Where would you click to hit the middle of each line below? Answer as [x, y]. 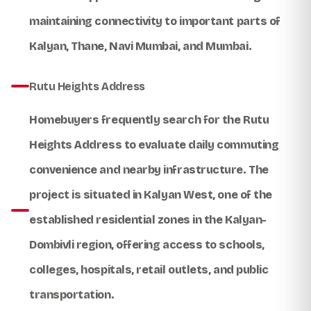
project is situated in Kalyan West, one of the [151, 194]
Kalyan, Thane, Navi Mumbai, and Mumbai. [141, 46]
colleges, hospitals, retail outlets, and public [149, 269]
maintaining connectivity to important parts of [155, 21]
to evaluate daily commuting [200, 144]
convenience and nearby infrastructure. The [149, 169]
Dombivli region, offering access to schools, [147, 244]
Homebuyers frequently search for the [136, 119]
